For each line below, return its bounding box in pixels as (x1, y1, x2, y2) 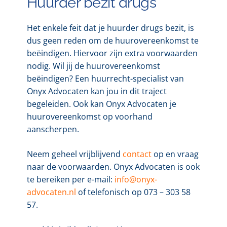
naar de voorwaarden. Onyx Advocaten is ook (26, 161, 200, 172)
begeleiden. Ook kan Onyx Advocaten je (26, 98, 176, 109)
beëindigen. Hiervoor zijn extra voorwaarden (26, 47, 198, 59)
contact (122, 148, 152, 160)
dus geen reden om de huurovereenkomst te (26, 34, 199, 46)
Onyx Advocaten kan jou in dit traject (26, 85, 167, 97)
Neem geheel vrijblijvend (26, 148, 123, 160)
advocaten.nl (26, 186, 76, 198)
